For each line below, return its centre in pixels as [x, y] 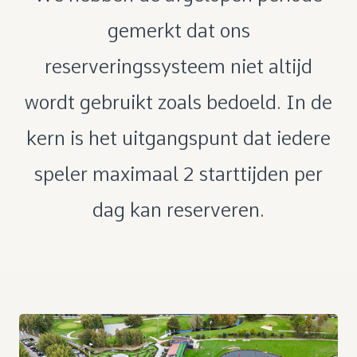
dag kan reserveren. [178, 210]
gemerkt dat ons [178, 31]
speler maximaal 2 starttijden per [178, 174]
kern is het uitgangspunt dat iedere [178, 138]
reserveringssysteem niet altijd [178, 67]
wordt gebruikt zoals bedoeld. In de [178, 102]
